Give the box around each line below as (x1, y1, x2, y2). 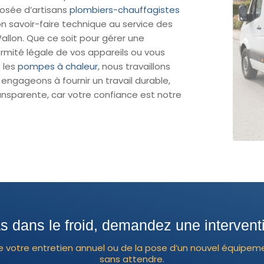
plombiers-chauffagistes (70, 3, 180, 16)
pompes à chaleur (18, 60, 98, 72)
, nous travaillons (98, 60, 171, 72)
